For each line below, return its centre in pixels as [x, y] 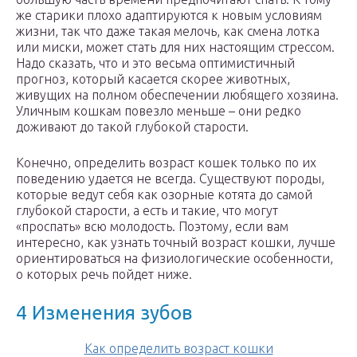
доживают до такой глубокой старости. [132, 127]
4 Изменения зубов [104, 313]
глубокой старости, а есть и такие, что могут [147, 211]
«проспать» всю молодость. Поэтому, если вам [152, 227]
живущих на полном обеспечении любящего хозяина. [177, 95]
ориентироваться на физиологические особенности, [175, 259]
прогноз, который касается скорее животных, [153, 79]
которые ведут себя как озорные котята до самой [164, 195]
